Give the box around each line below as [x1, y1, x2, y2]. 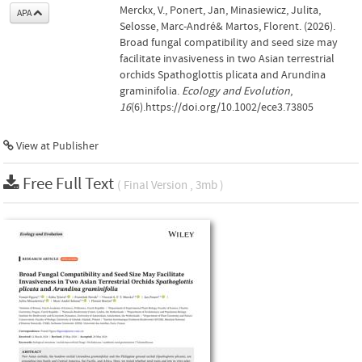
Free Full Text [23, 175, 117, 194]
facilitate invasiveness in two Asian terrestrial [120, 53, 335, 65]
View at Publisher [14, 140, 99, 153]
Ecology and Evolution [182, 85, 290, 98]
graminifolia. [120, 85, 182, 98]
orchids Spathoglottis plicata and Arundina [120, 69, 326, 82]
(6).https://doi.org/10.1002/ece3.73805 [131, 101, 314, 114]
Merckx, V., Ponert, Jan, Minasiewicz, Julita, [120, 4, 321, 17]
